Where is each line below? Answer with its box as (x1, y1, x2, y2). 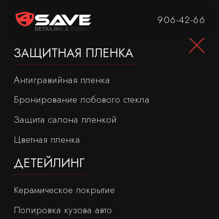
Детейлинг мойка (10, 173, 63, 183)
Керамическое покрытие (10, 131, 82, 141)
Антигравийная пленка (10, 52, 79, 62)
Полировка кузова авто (10, 145, 80, 155)
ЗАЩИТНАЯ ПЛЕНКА (10, 31, 95, 44)
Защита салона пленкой (10, 80, 84, 90)
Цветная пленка (10, 94, 58, 105)
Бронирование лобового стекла (10, 66, 107, 76)
